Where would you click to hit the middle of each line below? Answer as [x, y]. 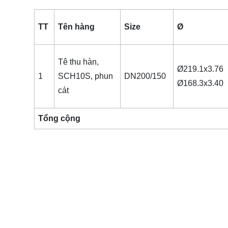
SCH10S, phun [85, 76]
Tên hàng [76, 27]
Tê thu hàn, [78, 62]
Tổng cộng [59, 119]
